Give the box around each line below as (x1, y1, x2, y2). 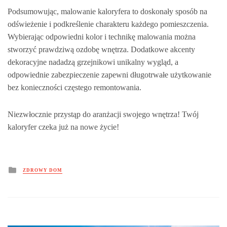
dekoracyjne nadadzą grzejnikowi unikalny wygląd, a (8, 57, 178, 66)
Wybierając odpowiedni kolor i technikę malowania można (8, 32, 196, 41)
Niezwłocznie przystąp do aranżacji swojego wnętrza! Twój (8, 109, 199, 119)
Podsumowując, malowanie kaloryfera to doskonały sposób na (8, 7, 207, 16)
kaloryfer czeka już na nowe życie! (8, 122, 119, 131)
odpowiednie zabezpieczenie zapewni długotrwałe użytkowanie (8, 70, 211, 79)
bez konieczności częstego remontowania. (8, 83, 141, 92)
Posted (16, 163, 41, 173)
